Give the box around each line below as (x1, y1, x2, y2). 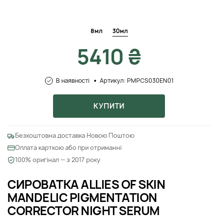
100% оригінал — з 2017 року (15, 156, 100, 164)
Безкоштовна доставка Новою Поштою (15, 131, 134, 140)
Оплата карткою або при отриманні (15, 144, 122, 152)
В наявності (55, 76, 90, 85)
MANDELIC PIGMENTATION (7, 189, 157, 206)
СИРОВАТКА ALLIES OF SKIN (7, 176, 165, 193)
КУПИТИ (93, 101, 125, 111)
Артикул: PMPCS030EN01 (99, 76, 174, 85)
